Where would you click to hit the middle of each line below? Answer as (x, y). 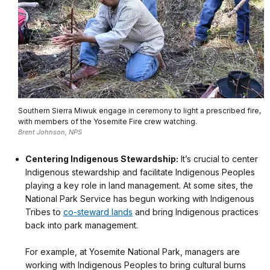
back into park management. (82, 225)
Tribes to (44, 212)
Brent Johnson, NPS (50, 132)
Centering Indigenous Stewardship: (102, 159)
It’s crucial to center (218, 159)
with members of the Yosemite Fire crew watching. (108, 122)
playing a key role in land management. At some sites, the (139, 185)
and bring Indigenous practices (196, 212)
